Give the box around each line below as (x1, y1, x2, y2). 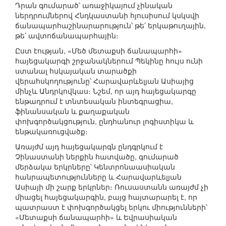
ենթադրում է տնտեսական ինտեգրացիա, (15, 96, 173, 106)
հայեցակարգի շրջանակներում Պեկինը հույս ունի (15, 55, 203, 66)
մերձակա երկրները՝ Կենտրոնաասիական (15, 161, 175, 172)
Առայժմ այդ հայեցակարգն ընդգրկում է (15, 141, 163, 152)
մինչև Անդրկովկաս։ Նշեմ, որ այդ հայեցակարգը (15, 86, 196, 96)
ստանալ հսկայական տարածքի (15, 66, 137, 76)
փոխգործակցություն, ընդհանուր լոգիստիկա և (15, 116, 194, 127)
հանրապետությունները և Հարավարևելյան (15, 172, 182, 182)
